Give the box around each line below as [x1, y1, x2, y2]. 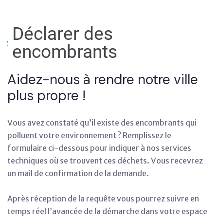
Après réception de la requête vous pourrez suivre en [7, 194, 199, 203]
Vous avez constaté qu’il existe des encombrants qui [7, 118, 197, 127]
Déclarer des [12, 23, 113, 44]
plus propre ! [7, 87, 86, 105]
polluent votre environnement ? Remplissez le [7, 130, 171, 140]
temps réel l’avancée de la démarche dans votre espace [7, 206, 207, 216]
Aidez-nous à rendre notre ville [7, 71, 198, 89]
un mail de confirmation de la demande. [7, 168, 149, 178]
